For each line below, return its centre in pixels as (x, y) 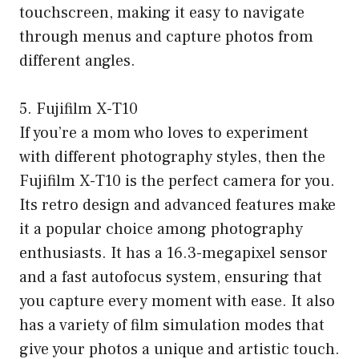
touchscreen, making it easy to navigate (162, 13)
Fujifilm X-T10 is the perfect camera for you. (177, 182)
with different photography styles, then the (172, 157)
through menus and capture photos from (166, 37)
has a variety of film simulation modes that (172, 326)
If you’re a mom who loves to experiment (164, 133)
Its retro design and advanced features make (177, 206)
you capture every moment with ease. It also (177, 302)
